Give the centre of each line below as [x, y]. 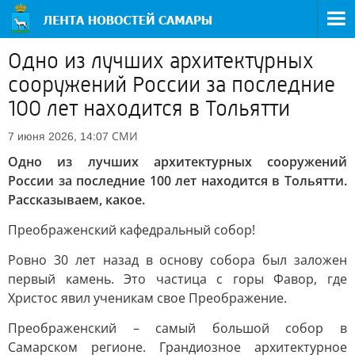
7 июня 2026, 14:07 [58, 136]
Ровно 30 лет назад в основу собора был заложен [177, 260]
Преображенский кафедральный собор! [132, 230]
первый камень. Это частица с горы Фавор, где [177, 279]
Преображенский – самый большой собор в [177, 328]
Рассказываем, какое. [76, 200]
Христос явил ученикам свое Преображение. [147, 298]
